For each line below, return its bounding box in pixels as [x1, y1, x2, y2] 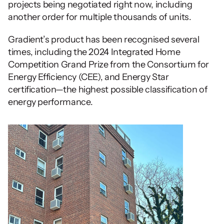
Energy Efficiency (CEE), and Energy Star [8, 71, 169, 83]
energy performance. [8, 96, 94, 108]
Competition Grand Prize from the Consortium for [8, 59, 209, 70]
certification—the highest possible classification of [8, 84, 207, 95]
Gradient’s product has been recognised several [8, 34, 199, 45]
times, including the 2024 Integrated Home [8, 46, 180, 58]
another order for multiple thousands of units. [8, 11, 195, 23]
